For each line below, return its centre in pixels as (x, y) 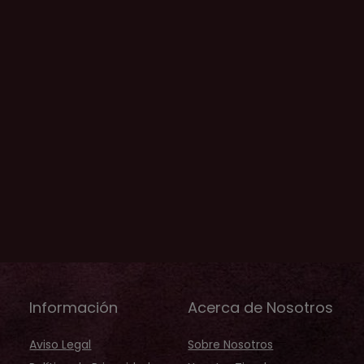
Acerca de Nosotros (261, 308)
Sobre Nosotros (231, 344)
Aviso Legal (61, 344)
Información (74, 308)
